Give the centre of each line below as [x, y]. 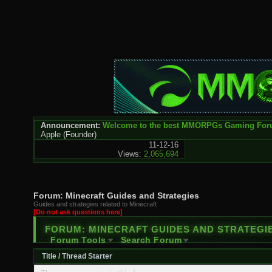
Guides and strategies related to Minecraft [95, 204]
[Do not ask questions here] [78, 212]
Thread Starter [87, 256]
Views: [129, 154]
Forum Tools [78, 240]
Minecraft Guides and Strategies [132, 195]
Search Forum [151, 240]
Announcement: [70, 125]
